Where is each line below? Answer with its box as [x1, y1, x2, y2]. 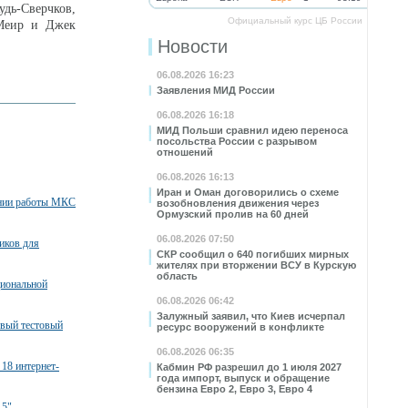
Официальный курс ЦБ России [228, 15, 362, 25]
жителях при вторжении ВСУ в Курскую [157, 260, 356, 270]
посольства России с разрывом [157, 136, 317, 147]
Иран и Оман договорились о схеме [157, 187, 339, 198]
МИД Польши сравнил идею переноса [157, 125, 348, 136]
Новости [158, 36, 228, 56]
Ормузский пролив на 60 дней [157, 209, 309, 219]
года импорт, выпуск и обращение [157, 372, 330, 383]
